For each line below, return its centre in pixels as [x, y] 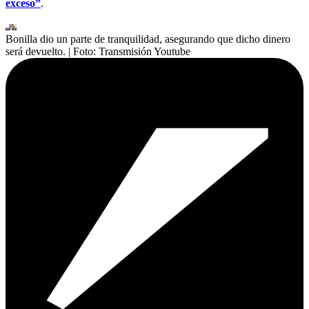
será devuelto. [36, 52]
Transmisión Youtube [144, 52]
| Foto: [83, 52]
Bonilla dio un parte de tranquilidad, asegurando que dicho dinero [148, 39]
